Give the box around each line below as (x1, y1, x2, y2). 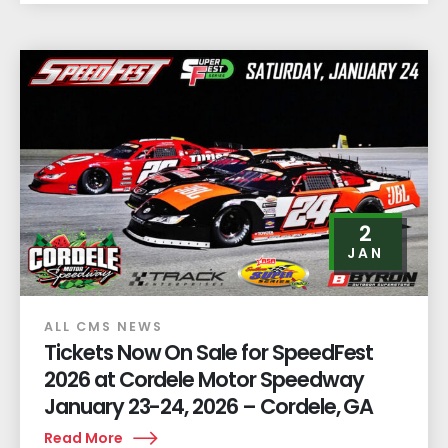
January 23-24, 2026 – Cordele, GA (44, 391, 374, 421)
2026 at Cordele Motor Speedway (44, 364, 364, 394)
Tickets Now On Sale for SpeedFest (44, 337, 374, 367)
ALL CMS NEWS (44, 317, 163, 335)
